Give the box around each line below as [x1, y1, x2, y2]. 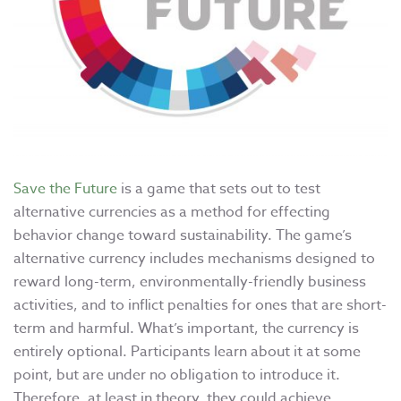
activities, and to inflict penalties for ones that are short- [13, 294, 387, 317]
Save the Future [13, 178, 117, 200]
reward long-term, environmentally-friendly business [13, 271, 366, 294]
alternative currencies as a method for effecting [13, 201, 330, 224]
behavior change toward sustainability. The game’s [13, 225, 352, 247]
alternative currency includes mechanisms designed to [13, 248, 375, 270]
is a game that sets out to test [117, 178, 320, 200]
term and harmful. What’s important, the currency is [13, 318, 359, 340]
